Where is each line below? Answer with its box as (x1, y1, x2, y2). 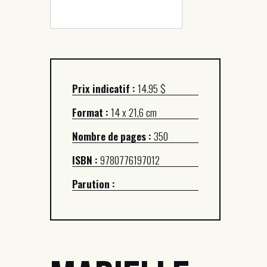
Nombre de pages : (72, 128, 151, 144)
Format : (72, 104, 111, 120)
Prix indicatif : (72, 80, 135, 96)
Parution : (72, 176, 115, 191)
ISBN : (72, 152, 98, 167)
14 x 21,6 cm (111, 104, 157, 120)
